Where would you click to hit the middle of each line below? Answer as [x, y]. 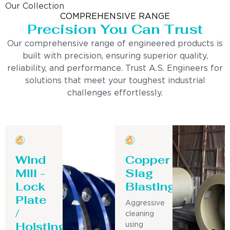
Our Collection [35, 7]
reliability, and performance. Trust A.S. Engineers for [115, 69]
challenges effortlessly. [115, 93]
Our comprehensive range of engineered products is [115, 44]
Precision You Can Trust [115, 30]
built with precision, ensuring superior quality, [115, 56]
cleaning [140, 214]
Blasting [150, 186]
